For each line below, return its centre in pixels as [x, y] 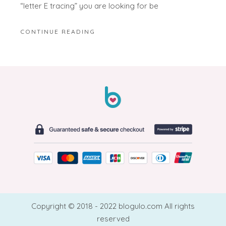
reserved [113, 218]
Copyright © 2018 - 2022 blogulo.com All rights [113, 206]
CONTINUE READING [58, 31]
